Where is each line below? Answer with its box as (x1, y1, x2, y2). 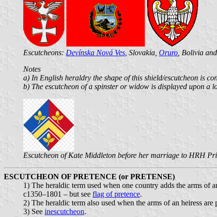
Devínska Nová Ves (66, 48, 125, 57)
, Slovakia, (125, 48, 159, 57)
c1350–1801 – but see (23, 189, 93, 198)
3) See (23, 207, 45, 216)
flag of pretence (93, 189, 140, 198)
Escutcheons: (23, 48, 66, 57)
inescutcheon (45, 207, 84, 216)
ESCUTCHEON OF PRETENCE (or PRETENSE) (4, 172, 175, 181)
